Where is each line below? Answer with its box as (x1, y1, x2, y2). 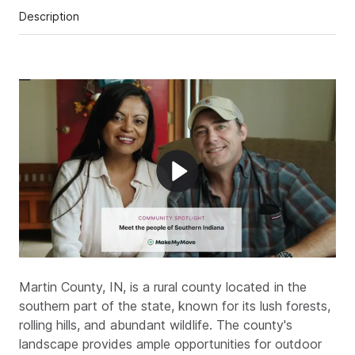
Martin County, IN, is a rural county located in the (19, 278, 307, 295)
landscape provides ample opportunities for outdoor (19, 335, 322, 352)
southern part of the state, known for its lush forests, (19, 297, 330, 314)
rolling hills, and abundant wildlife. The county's (19, 316, 292, 333)
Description (19, 10, 79, 23)
